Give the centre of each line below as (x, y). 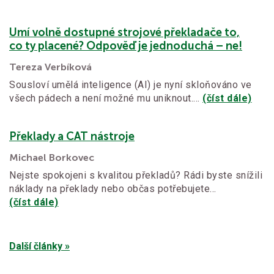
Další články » (39, 246)
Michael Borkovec (52, 158)
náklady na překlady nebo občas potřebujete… (113, 189)
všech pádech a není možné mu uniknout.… (106, 98)
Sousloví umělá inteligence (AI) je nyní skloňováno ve (131, 85)
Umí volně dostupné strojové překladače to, (124, 33)
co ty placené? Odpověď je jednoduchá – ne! (126, 46)
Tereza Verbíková (50, 67)
